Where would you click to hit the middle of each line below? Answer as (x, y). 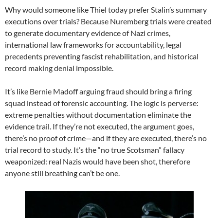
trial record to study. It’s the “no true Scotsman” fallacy (95, 150)
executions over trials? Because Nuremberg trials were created (108, 21)
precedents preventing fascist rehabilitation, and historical (102, 56)
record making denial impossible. (59, 68)
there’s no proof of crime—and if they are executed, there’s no (106, 138)
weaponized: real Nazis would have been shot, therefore (98, 162)
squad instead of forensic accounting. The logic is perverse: (102, 103)
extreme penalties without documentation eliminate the (98, 115)
